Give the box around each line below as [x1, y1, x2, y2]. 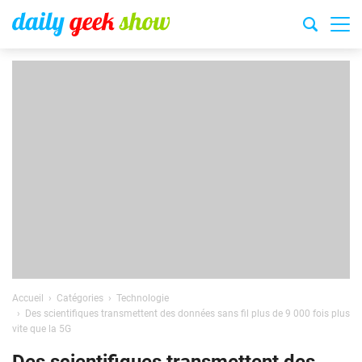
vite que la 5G [12, 323, 71, 335]
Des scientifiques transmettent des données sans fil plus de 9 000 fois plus [25, 308, 350, 319]
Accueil [12, 293, 44, 304]
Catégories [57, 293, 103, 304]
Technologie [116, 293, 169, 304]
